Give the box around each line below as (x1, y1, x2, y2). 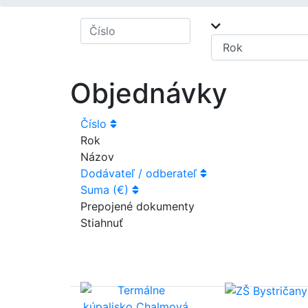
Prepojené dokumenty (80, 199, 195, 213)
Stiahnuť (80, 215, 123, 230)
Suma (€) (80, 182, 132, 197)
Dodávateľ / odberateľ (80, 166, 200, 180)
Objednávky (70, 76, 228, 110)
